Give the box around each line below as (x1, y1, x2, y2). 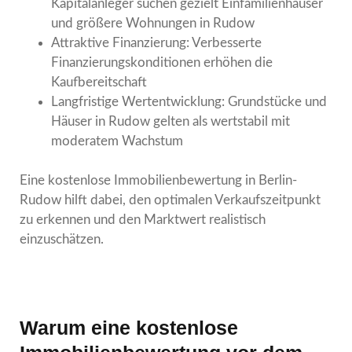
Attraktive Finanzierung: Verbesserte (51, 35, 262, 49)
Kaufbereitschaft (51, 75, 147, 89)
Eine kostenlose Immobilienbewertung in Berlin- (20, 173, 297, 187)
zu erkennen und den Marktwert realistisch (20, 212, 266, 226)
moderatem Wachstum (51, 134, 183, 148)
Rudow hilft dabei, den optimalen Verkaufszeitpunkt (20, 192, 321, 207)
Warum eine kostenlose (20, 316, 238, 339)
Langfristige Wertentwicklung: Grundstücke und (51, 94, 327, 108)
